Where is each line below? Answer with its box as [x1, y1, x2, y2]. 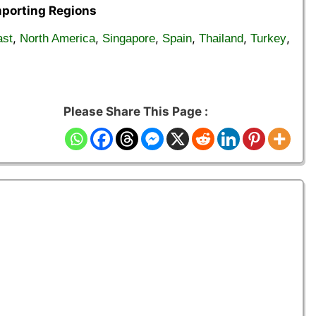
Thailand [199, 32, 243, 46]
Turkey [250, 32, 286, 46]
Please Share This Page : [63, 104, 208, 119]
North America [20, 32, 95, 46]
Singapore [102, 32, 155, 46]
